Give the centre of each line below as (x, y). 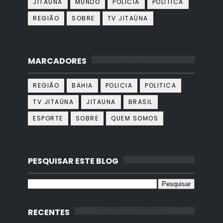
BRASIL (140, 102)
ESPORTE (48, 118)
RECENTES (49, 213)
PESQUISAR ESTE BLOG (73, 161)
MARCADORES (57, 61)
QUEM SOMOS (135, 118)
